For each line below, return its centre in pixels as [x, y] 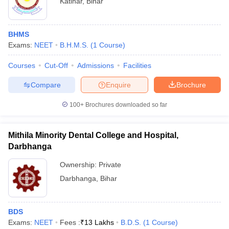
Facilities [137, 65]
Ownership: [79, 165]
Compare [45, 85]
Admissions [96, 65]
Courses [22, 65]
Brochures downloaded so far [125, 105]
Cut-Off [56, 65]
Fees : [70, 222]
